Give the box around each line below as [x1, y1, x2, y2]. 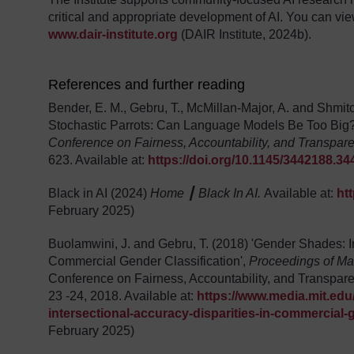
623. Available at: [48, 153, 149, 168]
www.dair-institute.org [48, 28, 179, 42]
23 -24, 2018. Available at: [48, 289, 198, 303]
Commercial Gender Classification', [48, 254, 250, 269]
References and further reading [48, 77, 246, 93]
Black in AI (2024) [48, 186, 151, 201]
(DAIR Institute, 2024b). [178, 28, 312, 42]
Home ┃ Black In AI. [150, 186, 265, 201]
